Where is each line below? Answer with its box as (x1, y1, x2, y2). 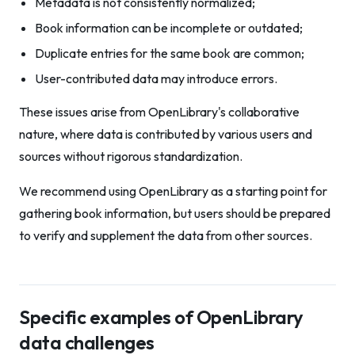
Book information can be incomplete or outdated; (35, 20, 303, 36)
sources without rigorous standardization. (19, 148, 242, 164)
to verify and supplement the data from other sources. (19, 227, 312, 243)
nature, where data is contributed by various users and (19, 126, 312, 142)
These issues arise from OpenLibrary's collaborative (19, 104, 300, 120)
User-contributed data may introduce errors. (35, 71, 277, 86)
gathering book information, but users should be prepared (19, 205, 330, 221)
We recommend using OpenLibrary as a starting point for (19, 183, 327, 199)
